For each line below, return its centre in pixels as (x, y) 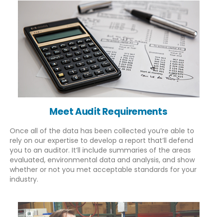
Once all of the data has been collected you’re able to (102, 131)
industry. (24, 179)
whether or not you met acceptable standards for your (103, 169)
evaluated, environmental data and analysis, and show (102, 160)
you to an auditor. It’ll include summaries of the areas (100, 150)
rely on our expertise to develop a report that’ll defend (101, 140)
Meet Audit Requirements (108, 111)
